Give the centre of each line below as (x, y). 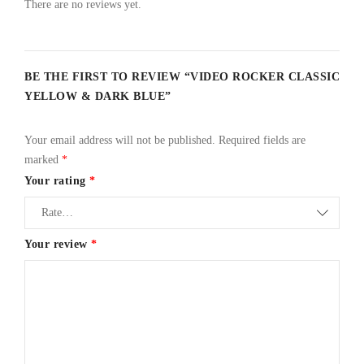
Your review (58, 244)
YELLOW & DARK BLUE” (98, 96)
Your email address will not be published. (120, 140)
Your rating (57, 180)
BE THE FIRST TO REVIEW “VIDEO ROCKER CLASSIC (182, 76)
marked (43, 159)
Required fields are (262, 140)
